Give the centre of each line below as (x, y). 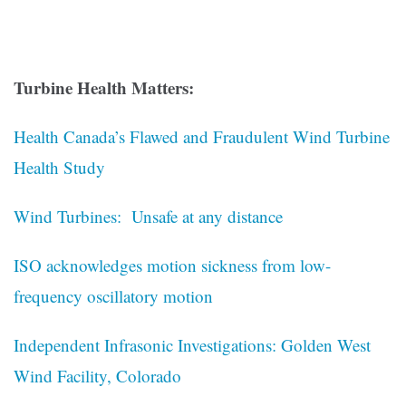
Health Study (59, 168)
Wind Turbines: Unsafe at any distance (148, 217)
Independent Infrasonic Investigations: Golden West (192, 345)
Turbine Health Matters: (104, 88)
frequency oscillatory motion (113, 296)
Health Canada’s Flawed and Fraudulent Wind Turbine (202, 137)
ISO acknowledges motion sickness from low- (172, 266)
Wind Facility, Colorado (97, 376)
